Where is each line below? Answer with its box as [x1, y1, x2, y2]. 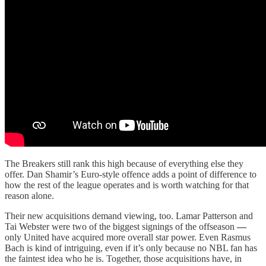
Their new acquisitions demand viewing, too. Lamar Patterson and [5, 211, 253, 221]
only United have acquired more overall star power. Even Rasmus [5, 232, 251, 243]
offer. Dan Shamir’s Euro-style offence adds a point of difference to [5, 169, 256, 180]
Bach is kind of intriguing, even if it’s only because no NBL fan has [5, 243, 257, 254]
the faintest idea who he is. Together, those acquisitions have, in [5, 254, 242, 264]
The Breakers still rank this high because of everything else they [5, 159, 243, 169]
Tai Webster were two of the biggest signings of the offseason [5, 221, 237, 232]
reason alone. [5, 191, 54, 201]
